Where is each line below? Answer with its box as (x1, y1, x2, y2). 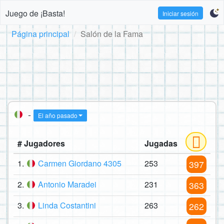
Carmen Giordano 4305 (38, 157, 121, 169)
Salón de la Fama (80, 28, 143, 39)
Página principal (11, 28, 69, 39)
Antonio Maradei (38, 178, 96, 190)
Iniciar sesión (162, 8, 199, 17)
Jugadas (144, 137, 177, 149)
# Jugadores (17, 137, 65, 149)
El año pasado (38, 111, 77, 120)
